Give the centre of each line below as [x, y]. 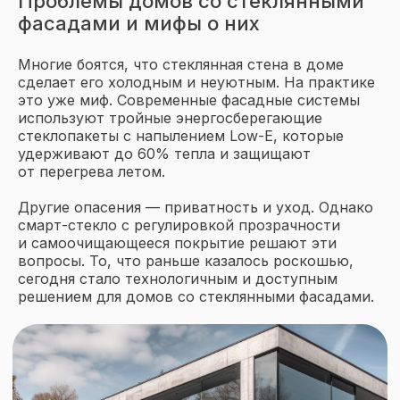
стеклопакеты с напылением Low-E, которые [181, 136]
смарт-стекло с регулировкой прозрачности [179, 225]
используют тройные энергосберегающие [170, 118]
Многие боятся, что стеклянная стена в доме [181, 64]
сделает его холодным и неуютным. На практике [196, 82]
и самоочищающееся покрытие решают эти [177, 243]
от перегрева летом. [92, 171]
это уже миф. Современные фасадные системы [189, 100]
